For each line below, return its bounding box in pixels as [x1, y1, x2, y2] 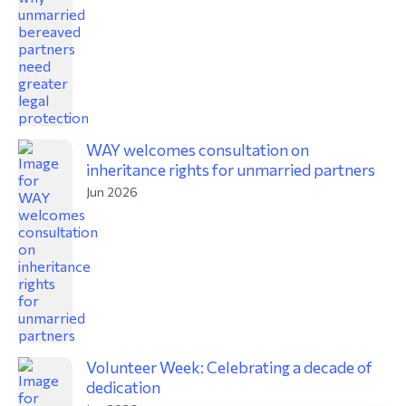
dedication [86, 377, 160, 397]
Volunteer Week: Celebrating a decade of [86, 357, 372, 377]
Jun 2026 [86, 184, 138, 199]
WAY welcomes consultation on [86, 140, 309, 159]
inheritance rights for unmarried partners [86, 159, 375, 179]
